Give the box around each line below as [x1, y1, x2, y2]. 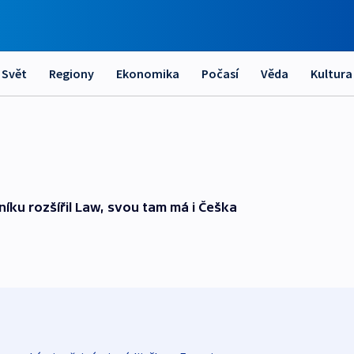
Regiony [49, 66, 94, 81]
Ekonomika [116, 66, 179, 81]
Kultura [311, 66, 352, 81]
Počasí [201, 66, 239, 81]
